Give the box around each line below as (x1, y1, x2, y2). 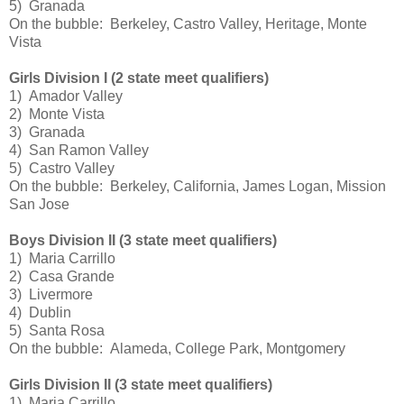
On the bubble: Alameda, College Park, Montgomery (9, 341, 345, 357)
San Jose (9, 197, 69, 213)
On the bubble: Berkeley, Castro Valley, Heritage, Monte (9, 16, 367, 32)
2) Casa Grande (9, 269, 115, 285)
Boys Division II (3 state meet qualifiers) (9, 233, 277, 249)
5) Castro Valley (9, 161, 115, 177)
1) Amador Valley (9, 88, 123, 105)
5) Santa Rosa (9, 323, 105, 339)
